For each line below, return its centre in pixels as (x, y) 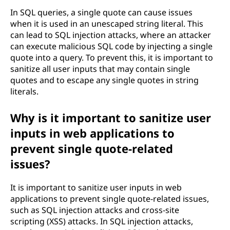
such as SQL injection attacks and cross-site (95, 210)
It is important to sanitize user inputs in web (96, 187)
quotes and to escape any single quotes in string (104, 80)
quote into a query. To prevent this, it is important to (112, 57)
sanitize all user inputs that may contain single (100, 69)
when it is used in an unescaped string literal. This (107, 24)
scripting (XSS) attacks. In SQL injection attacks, (102, 221)
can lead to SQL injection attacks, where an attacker (111, 35)
